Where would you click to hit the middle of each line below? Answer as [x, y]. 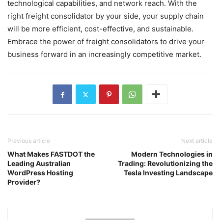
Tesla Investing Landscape [168, 173]
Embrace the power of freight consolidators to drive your [106, 42]
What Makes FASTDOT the [51, 154]
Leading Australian [39, 164]
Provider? [24, 182]
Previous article [29, 141]
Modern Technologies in [172, 154]
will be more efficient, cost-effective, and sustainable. [100, 29]
